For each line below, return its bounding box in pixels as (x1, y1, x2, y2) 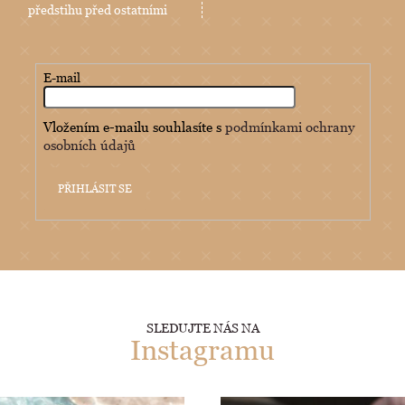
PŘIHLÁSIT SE (58, 181, 133, 195)
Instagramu (130, 333, 275, 366)
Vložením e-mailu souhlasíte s (43, 118, 226, 135)
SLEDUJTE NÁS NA (146, 319, 259, 335)
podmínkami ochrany (225, 118, 355, 135)
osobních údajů (43, 136, 137, 153)
